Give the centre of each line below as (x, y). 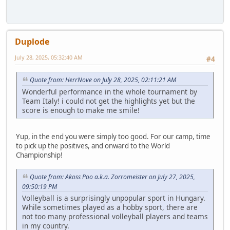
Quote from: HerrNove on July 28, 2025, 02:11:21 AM (103, 80)
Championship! (39, 155)
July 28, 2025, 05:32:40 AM (49, 57)
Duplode (32, 41)
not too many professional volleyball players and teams (115, 216)
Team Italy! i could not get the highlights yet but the (109, 101)
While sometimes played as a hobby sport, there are (110, 207)
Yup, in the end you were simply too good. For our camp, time (113, 136)
